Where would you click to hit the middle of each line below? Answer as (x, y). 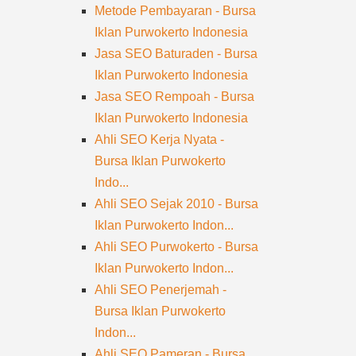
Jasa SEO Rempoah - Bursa (175, 97)
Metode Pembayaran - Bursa (176, 11)
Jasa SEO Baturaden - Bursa (176, 54)
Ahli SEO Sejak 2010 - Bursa (177, 204)
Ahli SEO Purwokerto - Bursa (177, 247)
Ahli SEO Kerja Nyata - (160, 139)
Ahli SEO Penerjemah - (161, 290)
